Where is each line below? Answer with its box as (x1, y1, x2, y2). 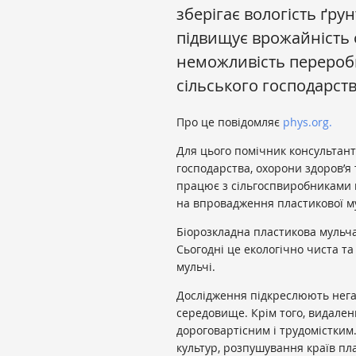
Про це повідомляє (176, 114, 283, 130)
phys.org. (283, 114, 332, 130)
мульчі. (176, 258, 215, 274)
